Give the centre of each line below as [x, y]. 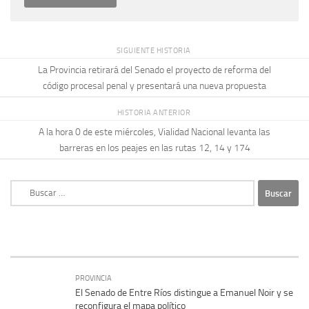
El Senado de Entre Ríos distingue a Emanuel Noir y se [184, 293]
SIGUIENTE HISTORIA [154, 51]
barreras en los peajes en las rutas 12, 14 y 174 [154, 148]
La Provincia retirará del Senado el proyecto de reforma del [154, 70]
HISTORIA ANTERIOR [154, 113]
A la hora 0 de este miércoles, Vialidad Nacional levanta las [154, 132]
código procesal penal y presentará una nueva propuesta [154, 86]
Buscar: [25, 187]
